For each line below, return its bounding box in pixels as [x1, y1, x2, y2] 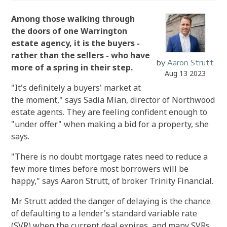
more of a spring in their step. [11, 62, 133, 73]
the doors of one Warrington [11, 25, 128, 36]
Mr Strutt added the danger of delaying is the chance [11, 196, 211, 207]
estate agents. [11, 106, 67, 118]
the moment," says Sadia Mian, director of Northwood [11, 94, 215, 105]
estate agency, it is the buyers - [11, 37, 140, 49]
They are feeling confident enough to [66, 106, 208, 118]
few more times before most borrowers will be [11, 163, 189, 174]
